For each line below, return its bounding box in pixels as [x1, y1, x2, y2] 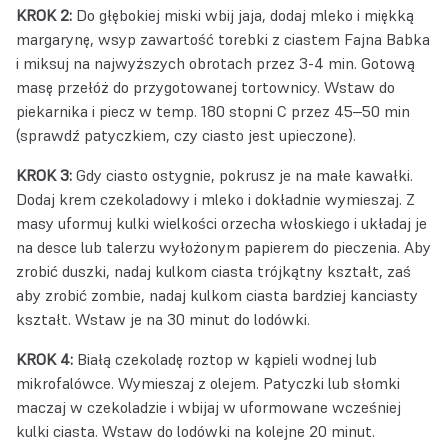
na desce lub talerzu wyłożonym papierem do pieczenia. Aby [16, 237, 431, 257]
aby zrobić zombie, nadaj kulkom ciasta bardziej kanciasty [16, 285, 418, 305]
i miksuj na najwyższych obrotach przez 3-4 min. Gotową [16, 53, 415, 73]
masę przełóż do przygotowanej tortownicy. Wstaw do [16, 77, 395, 97]
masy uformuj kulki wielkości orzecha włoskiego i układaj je [16, 213, 427, 233]
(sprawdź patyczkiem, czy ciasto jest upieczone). [16, 125, 356, 145]
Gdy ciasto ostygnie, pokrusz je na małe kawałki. [72, 165, 413, 185]
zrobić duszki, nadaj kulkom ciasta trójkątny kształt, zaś [16, 261, 411, 281]
